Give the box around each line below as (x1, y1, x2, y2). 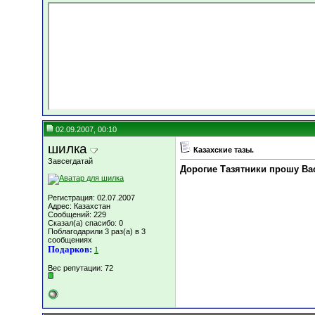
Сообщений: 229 (48, 210, 106, 219)
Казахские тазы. (193, 146, 254, 154)
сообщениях (48, 236, 92, 244)
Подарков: (48, 244, 92, 255)
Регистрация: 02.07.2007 (48, 193, 135, 202)
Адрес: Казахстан (48, 202, 110, 210)
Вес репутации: (48, 264, 105, 272)
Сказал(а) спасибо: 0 (48, 219, 123, 227)
